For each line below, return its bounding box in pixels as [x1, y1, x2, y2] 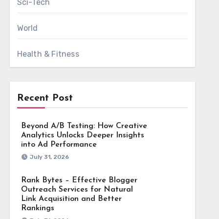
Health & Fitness [17, 49, 79, 59]
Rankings [21, 204, 54, 212]
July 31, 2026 [29, 153, 69, 160]
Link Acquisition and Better [21, 195, 122, 203]
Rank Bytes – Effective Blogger [21, 176, 137, 184]
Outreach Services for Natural [21, 186, 133, 194]
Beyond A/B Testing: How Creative [21, 122, 147, 130]
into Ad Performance [21, 141, 97, 149]
